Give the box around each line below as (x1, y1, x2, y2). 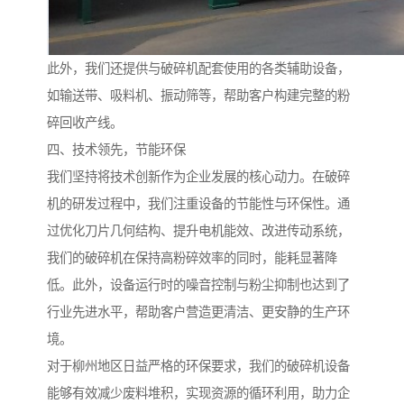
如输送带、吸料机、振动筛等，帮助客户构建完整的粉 (47, 88, 350, 104)
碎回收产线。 (47, 115, 123, 131)
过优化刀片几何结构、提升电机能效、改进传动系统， (47, 224, 350, 239)
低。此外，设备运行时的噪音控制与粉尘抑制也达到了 (47, 278, 350, 293)
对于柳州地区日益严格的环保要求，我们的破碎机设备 (47, 359, 350, 374)
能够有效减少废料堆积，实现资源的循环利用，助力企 (47, 386, 350, 401)
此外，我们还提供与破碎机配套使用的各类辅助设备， (47, 61, 350, 77)
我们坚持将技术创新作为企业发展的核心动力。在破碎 (47, 170, 350, 185)
